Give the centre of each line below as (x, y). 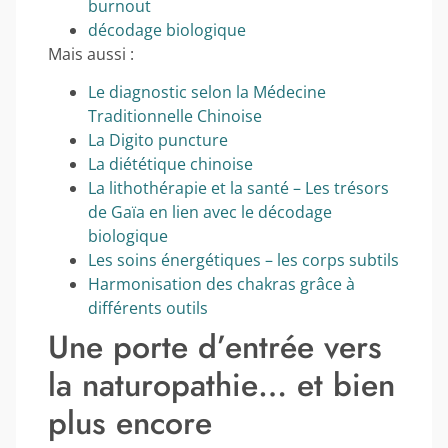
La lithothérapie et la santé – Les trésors (238, 188)
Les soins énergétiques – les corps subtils (243, 260)
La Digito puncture (158, 140)
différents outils (148, 308)
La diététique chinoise (170, 164)
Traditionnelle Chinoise (175, 116)
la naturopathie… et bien (221, 385)
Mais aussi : (91, 53)
